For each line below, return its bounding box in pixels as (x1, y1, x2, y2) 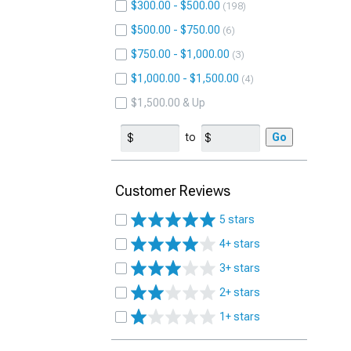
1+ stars (219, 310, 260, 323)
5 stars (219, 213, 255, 226)
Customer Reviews (115, 183, 230, 199)
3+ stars (219, 262, 260, 274)
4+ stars (219, 237, 260, 250)
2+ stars (219, 286, 260, 299)
